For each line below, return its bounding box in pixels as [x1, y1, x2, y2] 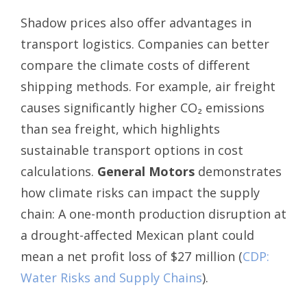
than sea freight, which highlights [21, 121, 220, 138]
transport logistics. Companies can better [21, 36, 269, 53]
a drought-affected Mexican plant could [21, 227, 254, 244]
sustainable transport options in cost [21, 142, 243, 159]
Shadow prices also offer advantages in [21, 14, 251, 32]
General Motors [97, 163, 195, 180]
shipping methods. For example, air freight [21, 78, 275, 95]
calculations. [21, 163, 97, 180]
